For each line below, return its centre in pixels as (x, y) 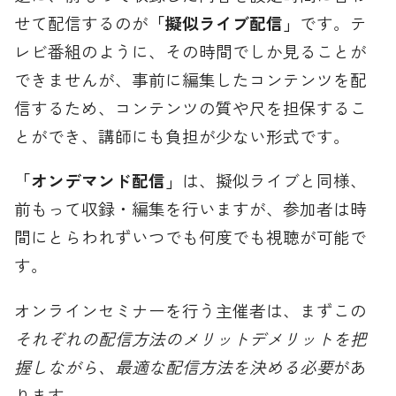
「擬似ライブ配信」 (225, 22)
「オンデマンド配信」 (99, 180)
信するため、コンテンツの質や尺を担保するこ (191, 107)
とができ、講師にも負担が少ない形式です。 (183, 135)
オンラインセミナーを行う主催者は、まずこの (191, 309)
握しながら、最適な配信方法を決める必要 (174, 366)
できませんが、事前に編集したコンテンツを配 (191, 79)
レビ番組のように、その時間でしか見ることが (191, 50)
